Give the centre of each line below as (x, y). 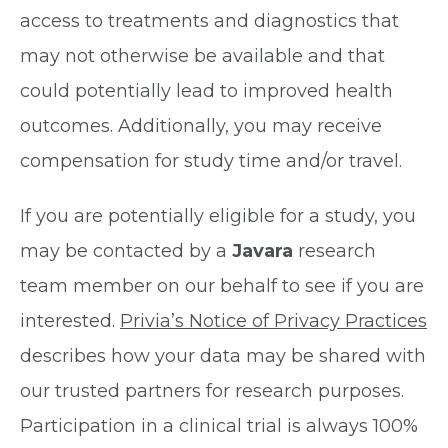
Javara (262, 251)
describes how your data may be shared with (223, 356)
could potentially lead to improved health (206, 91)
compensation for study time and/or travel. (211, 161)
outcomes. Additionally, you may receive (201, 126)
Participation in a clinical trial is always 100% (219, 426)
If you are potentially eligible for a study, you (218, 216)
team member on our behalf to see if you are (222, 286)
